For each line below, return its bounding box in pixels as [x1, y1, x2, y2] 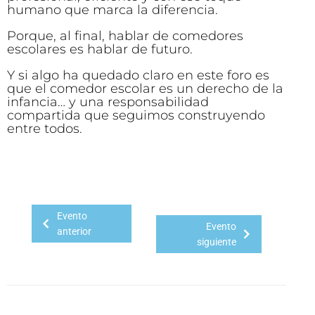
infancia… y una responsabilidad [7, 94, 209, 110]
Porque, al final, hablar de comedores [7, 28, 243, 44]
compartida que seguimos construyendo [7, 108, 265, 124]
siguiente [196, 236, 236, 248]
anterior [56, 226, 91, 238]
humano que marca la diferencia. [7, 2, 218, 18]
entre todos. [7, 121, 82, 137]
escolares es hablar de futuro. [7, 41, 193, 58]
